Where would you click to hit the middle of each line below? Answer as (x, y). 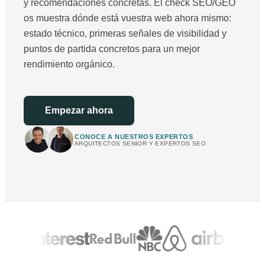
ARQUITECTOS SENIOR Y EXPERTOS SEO (140, 143)
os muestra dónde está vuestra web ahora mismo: (127, 18)
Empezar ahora (79, 111)
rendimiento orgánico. (69, 64)
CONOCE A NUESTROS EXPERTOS (134, 136)
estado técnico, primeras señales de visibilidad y (125, 34)
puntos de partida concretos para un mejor (112, 49)
